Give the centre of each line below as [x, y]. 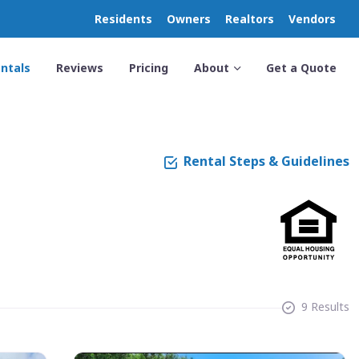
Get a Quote [301, 68]
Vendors [312, 19]
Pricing [149, 68]
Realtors [250, 19]
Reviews [80, 68]
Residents [123, 19]
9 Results [325, 306]
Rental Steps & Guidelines [266, 161]
